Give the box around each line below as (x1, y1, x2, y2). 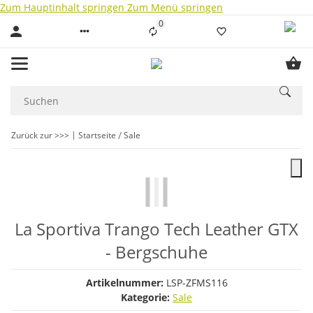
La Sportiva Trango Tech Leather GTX (15, 217, 298, 240)
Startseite (78, 129, 116, 141)
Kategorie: (121, 291, 173, 304)
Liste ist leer (159, 22, 207, 34)
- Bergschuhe (105, 240, 208, 263)
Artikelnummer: (85, 276, 166, 289)
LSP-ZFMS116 (166, 276, 228, 289)
